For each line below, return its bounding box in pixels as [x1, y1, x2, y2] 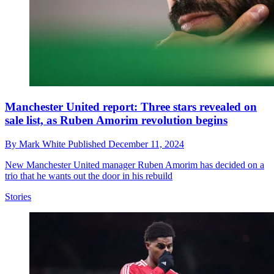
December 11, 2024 [108, 138, 184, 149]
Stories [5, 191, 31, 202]
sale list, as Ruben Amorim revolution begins [5, 114, 228, 127]
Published [68, 138, 108, 149]
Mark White [19, 138, 68, 149]
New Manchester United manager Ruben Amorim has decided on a [5, 159, 264, 170]
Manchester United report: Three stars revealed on [5, 100, 257, 114]
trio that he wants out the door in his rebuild [5, 170, 172, 181]
